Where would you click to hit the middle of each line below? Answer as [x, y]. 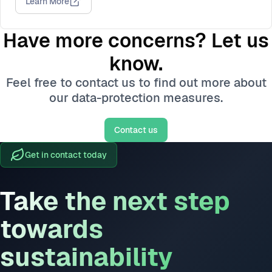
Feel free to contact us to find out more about [136, 82]
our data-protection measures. [136, 97]
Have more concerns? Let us [136, 40]
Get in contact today [66, 155]
